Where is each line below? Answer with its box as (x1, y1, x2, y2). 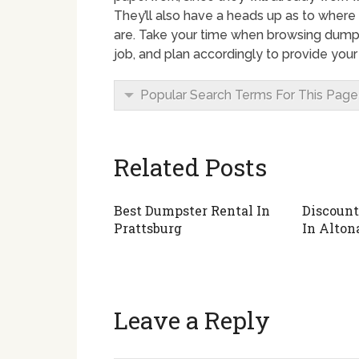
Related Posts (114, 151, 267, 183)
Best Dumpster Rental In (114, 202, 270, 219)
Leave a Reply (114, 305, 270, 336)
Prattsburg (114, 220, 182, 236)
